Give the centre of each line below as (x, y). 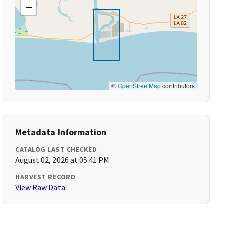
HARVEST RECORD (45, 177)
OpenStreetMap (139, 86)
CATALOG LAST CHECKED (56, 149)
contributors (178, 86)
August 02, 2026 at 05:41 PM (63, 160)
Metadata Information (61, 132)
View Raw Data (40, 187)
